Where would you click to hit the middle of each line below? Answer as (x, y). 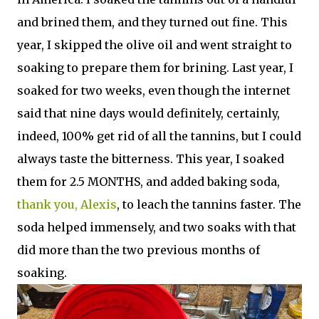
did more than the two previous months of (138, 250)
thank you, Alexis (67, 204)
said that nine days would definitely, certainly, (148, 113)
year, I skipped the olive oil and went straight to (155, 45)
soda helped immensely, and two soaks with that (157, 227)
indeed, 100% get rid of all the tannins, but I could (159, 136)
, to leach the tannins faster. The (209, 204)
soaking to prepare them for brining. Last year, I (155, 68)
